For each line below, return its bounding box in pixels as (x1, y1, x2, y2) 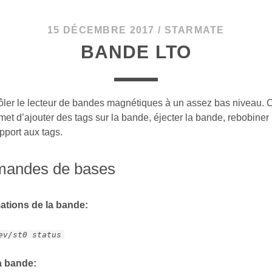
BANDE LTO (80, 42, 192, 63)
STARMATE (164, 25, 225, 36)
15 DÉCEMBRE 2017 (47, 25, 155, 36)
